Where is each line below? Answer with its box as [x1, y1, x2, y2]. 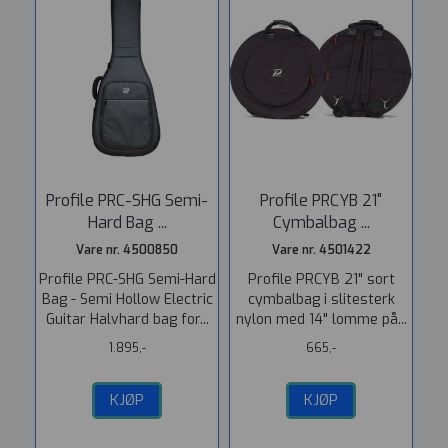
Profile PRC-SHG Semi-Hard [38, 270, 216, 289]
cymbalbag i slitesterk [247, 290, 395, 309]
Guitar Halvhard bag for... [45, 310, 209, 329]
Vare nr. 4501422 [271, 242, 371, 258]
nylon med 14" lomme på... [235, 310, 407, 329]
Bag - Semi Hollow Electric [41, 290, 213, 309]
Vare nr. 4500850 [76, 242, 178, 258]
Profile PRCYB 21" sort [247, 270, 395, 289]
